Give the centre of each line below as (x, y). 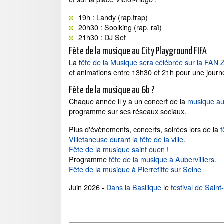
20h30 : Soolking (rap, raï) (120, 27)
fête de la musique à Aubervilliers (162, 159)
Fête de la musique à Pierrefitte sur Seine (135, 169)
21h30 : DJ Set (102, 37)
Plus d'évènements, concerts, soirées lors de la (145, 129)
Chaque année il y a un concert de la (128, 101)
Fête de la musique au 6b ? (112, 91)
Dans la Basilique (134, 187)
